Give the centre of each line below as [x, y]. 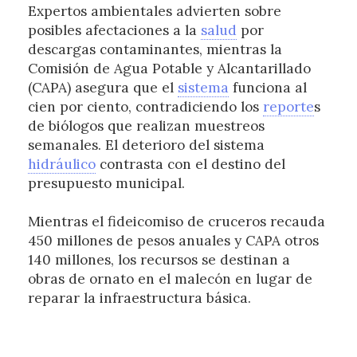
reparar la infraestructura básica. [139, 298]
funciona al [267, 88]
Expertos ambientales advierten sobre [154, 12]
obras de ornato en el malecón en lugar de [170, 279]
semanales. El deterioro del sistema [146, 145]
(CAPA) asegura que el [102, 88]
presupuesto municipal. [106, 184]
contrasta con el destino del [190, 165]
